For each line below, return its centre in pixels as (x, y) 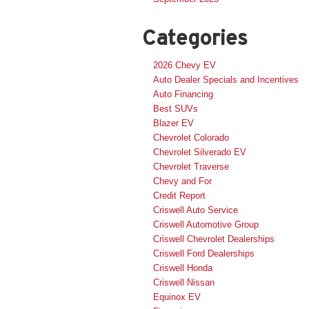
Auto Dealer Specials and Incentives (226, 79)
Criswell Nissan (184, 282)
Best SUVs (176, 108)
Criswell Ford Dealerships (204, 253)
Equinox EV (177, 297)
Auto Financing (183, 94)
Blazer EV (173, 123)
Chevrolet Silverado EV (200, 152)
